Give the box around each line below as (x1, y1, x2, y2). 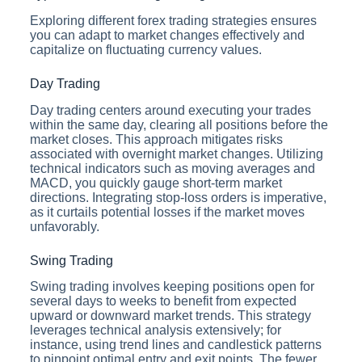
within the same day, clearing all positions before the (29, 117, 328, 132)
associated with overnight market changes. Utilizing (29, 146, 323, 161)
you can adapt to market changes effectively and (29, 27, 305, 42)
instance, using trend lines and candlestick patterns (29, 338, 322, 352)
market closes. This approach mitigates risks (29, 132, 283, 146)
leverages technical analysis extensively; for (29, 323, 281, 338)
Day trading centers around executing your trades (29, 103, 311, 117)
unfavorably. (29, 219, 99, 234)
